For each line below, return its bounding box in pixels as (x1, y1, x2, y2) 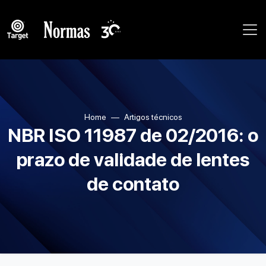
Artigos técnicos (123, 112, 182, 122)
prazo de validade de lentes (17, 148, 249, 171)
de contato (87, 173, 179, 195)
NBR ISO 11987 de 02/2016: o (8, 124, 258, 147)
